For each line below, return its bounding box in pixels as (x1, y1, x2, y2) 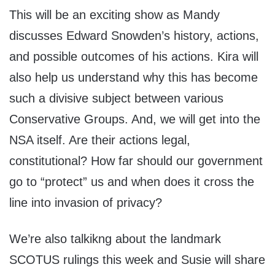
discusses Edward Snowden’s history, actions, (9, 29, 259, 43)
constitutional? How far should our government (9, 154, 263, 168)
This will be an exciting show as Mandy (9, 8, 220, 22)
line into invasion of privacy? (9, 196, 162, 210)
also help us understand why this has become (9, 71, 258, 85)
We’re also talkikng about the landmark (9, 232, 221, 246)
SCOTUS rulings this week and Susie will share (9, 253, 265, 267)
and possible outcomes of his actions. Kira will (9, 50, 258, 64)
